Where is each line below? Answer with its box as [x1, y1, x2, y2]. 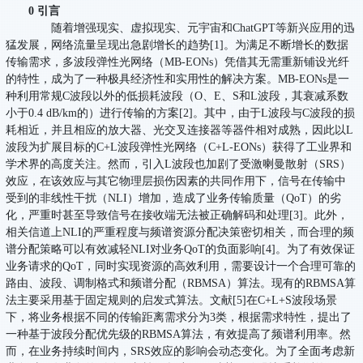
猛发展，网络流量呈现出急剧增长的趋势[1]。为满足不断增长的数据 [6, 39, 349, 52]
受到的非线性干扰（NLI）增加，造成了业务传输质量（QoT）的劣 [6, 192, 342, 205]
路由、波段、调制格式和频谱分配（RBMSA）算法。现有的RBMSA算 [6, 277, 357, 290]
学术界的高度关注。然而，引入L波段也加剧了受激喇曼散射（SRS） [6, 158, 352, 171]
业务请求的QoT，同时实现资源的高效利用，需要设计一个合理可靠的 [6, 260, 357, 273]
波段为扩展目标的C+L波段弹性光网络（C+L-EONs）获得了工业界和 [6, 141, 352, 154]
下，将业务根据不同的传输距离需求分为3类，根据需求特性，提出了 [6, 311, 352, 324]
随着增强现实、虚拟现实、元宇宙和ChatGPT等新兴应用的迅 [28, 22, 356, 35]
